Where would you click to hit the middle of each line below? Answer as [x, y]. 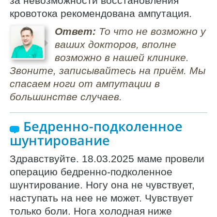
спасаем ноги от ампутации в [85, 83]
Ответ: [75, 31]
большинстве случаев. [66, 96]
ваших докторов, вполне [115, 44]
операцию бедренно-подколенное [91, 172]
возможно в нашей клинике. [122, 57]
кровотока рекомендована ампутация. [101, 14]
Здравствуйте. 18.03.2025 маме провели [107, 159]
